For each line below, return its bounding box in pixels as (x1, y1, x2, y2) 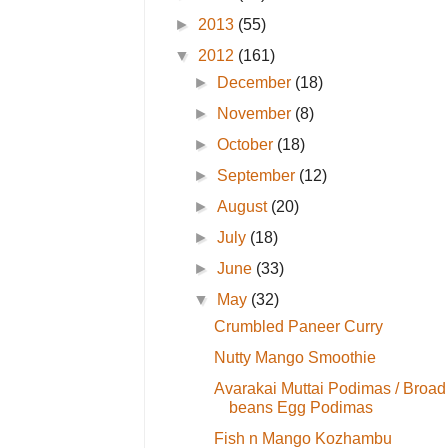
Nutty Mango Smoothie (213, 348, 376, 366)
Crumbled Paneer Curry (213, 317, 383, 335)
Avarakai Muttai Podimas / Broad (213, 379, 446, 397)
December (217, 73, 296, 91)
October (217, 135, 278, 153)
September (217, 166, 300, 184)
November (217, 104, 296, 122)
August (217, 197, 272, 215)
